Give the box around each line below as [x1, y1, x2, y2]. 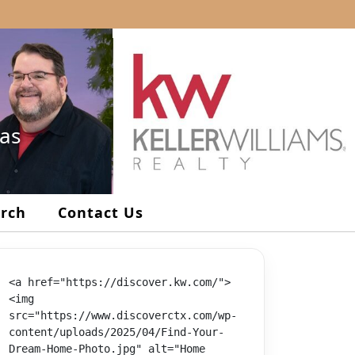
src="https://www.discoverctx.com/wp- [9, 309, 237, 323]
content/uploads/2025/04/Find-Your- [9, 326, 224, 339]
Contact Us [58, 203, 143, 223]
